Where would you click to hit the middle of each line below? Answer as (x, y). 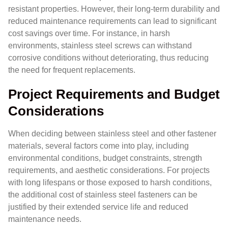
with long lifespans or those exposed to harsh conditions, (110, 183)
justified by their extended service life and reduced (98, 207)
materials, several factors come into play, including (98, 146)
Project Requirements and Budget (114, 94)
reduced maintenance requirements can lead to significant (112, 21)
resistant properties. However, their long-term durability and (114, 9)
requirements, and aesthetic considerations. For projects (109, 170)
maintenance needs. (45, 219)
